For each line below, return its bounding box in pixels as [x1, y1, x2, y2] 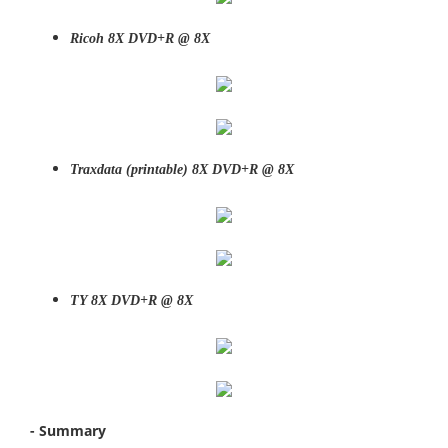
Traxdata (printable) [70, 162, 192, 177]
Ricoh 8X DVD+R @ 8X [70, 31, 210, 46]
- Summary [30, 421, 106, 440]
